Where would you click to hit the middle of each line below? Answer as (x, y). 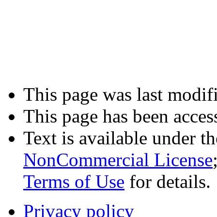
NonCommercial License (118, 159)
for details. (168, 181)
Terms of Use (74, 181)
